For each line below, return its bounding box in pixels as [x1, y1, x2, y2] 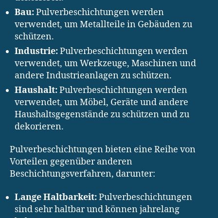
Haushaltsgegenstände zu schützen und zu [15, 109, 189, 120]
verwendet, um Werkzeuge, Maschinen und [15, 57, 196, 69]
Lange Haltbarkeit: [15, 191, 97, 203]
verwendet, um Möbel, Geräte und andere [15, 96, 188, 108]
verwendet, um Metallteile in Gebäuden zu [15, 18, 192, 30]
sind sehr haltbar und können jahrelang [15, 203, 180, 215]
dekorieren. [15, 121, 64, 132]
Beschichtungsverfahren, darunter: [10, 168, 155, 180]
